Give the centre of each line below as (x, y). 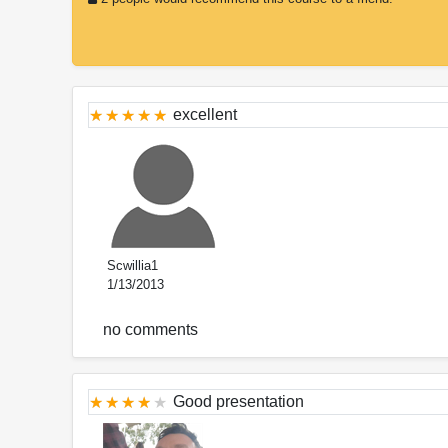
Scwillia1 (130, 266)
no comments (150, 330)
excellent (205, 115)
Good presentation (238, 402)
